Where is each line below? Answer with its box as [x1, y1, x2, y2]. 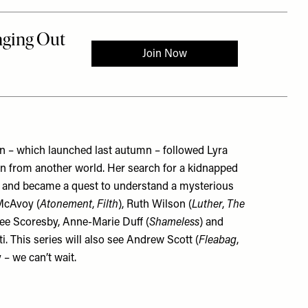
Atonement [40, 199, 93, 210]
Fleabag [199, 235, 237, 246]
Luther [192, 199, 223, 210]
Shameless [149, 217, 200, 228]
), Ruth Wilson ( [118, 199, 192, 210]
